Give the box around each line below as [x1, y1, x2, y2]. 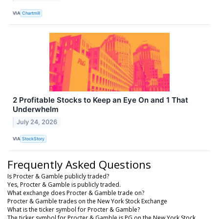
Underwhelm [13, 105, 59, 114]
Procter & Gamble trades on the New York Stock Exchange [7, 197, 167, 205]
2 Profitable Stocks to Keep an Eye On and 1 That [13, 95, 188, 105]
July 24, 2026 [17, 118, 58, 126]
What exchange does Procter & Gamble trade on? [7, 188, 144, 197]
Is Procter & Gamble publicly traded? [7, 172, 109, 180]
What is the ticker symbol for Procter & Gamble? [7, 205, 140, 214]
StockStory [22, 136, 45, 142]
